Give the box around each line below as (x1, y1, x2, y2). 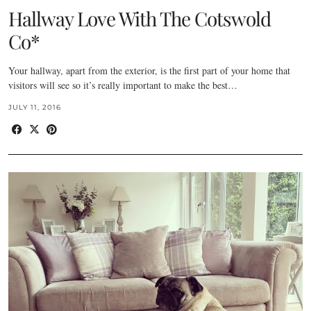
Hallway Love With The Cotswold (8, 6, 271, 32)
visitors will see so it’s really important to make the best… (8, 78, 237, 92)
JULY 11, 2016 (8, 103, 61, 112)
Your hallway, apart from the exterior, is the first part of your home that (8, 64, 290, 78)
